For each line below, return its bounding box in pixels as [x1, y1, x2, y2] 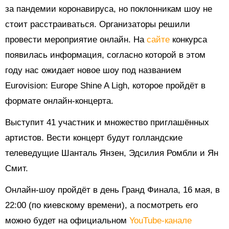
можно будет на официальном [5, 216, 129, 226]
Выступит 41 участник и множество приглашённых [5, 118, 209, 128]
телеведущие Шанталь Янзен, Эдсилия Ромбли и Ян [5, 148, 218, 158]
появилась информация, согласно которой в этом [5, 50, 205, 60]
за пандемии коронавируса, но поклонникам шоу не [5, 4, 212, 14]
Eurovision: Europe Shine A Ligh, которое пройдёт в [5, 81, 205, 91]
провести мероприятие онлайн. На [5, 35, 147, 45]
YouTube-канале [129, 216, 192, 226]
